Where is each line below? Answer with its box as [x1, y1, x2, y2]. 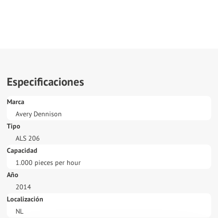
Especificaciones [7, 74, 84, 89]
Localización [7, 195, 43, 204]
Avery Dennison [15, 109, 62, 119]
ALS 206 [15, 134, 40, 143]
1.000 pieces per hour [15, 158, 81, 167]
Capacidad [7, 146, 37, 155]
